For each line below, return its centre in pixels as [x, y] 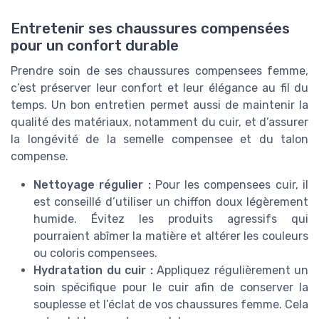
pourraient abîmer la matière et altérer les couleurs [171, 236]
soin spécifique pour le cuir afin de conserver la [171, 287]
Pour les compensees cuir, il [230, 184]
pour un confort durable [95, 45]
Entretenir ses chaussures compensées [150, 28]
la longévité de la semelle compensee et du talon [159, 139]
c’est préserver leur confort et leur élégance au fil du [159, 88]
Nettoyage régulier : [92, 184]
